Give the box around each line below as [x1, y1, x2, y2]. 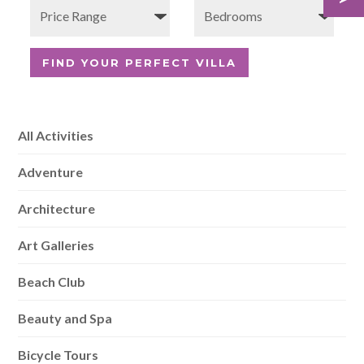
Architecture [18, 201, 96, 216]
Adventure [18, 164, 84, 180]
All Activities [18, 128, 94, 143]
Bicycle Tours [18, 347, 99, 362]
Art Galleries [18, 237, 95, 253]
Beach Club [18, 274, 86, 289]
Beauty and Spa [18, 310, 113, 326]
